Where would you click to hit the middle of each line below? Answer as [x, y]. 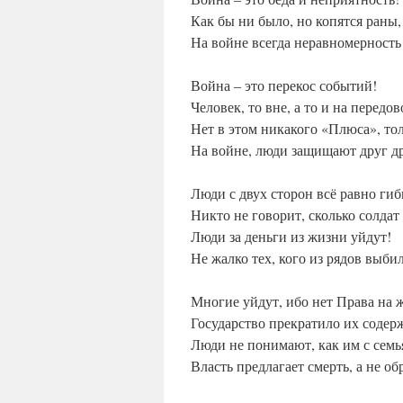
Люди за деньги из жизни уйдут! [291, 237]
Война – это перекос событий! [284, 85]
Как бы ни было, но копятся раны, [296, 21]
